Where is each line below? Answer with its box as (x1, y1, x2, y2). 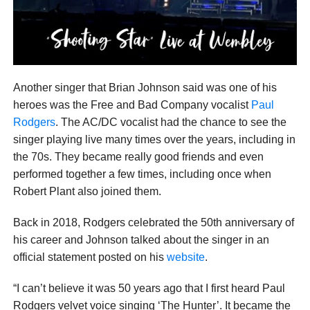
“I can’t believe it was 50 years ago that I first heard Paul (12, 282, 285, 294)
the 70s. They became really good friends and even (12, 150, 264, 163)
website (166, 250, 205, 263)
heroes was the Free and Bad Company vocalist (12, 98, 251, 111)
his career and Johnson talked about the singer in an (12, 233, 269, 246)
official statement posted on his (12, 250, 167, 263)
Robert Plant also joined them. (12, 185, 161, 197)
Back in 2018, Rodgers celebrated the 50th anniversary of (12, 216, 294, 228)
